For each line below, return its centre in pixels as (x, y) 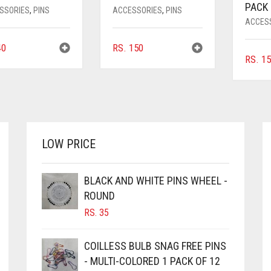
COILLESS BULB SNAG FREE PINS (155, 246)
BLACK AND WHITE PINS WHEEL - (156, 181)
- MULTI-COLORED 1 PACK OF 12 (152, 261)
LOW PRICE (69, 144)
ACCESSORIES (137, 11)
